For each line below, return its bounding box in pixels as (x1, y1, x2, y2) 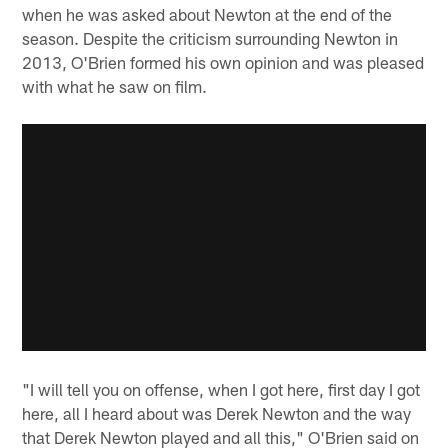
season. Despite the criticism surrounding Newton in (22, 27, 399, 48)
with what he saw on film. (22, 75, 208, 96)
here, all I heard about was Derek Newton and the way (22, 403, 412, 424)
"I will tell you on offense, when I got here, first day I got (22, 379, 421, 400)
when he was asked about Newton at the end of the (22, 3, 393, 24)
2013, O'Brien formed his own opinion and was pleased (22, 51, 425, 72)
